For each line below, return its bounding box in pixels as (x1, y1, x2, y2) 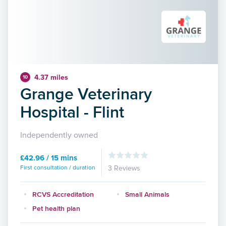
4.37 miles (34, 73, 68, 82)
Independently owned (20, 130, 98, 140)
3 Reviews (108, 163, 140, 173)
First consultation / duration (20, 163, 95, 172)
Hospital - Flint (20, 99, 124, 124)
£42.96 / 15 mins (20, 153, 77, 162)
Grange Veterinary (20, 81, 152, 105)
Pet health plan (32, 203, 80, 213)
